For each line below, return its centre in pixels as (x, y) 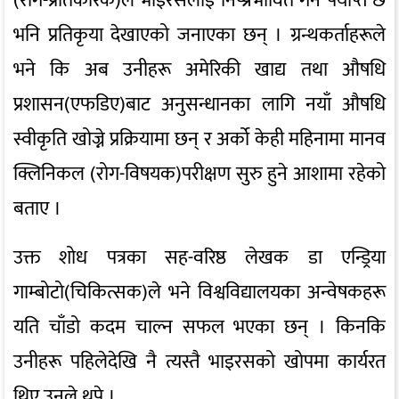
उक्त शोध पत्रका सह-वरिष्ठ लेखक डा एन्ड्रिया (199, 258)
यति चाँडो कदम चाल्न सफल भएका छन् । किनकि (199, 328)
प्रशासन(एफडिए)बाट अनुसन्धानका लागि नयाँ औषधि (199, 105)
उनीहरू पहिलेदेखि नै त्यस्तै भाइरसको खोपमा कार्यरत (199, 362)
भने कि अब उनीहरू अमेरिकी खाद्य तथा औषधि (199, 70)
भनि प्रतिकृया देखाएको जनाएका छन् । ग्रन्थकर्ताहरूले (199, 36)
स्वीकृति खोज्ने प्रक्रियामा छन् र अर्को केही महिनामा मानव (199, 140)
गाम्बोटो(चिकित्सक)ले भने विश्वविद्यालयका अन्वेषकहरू (199, 293)
